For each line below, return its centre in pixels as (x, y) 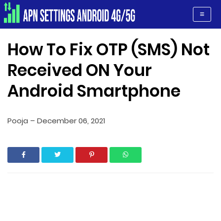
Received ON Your (80, 70)
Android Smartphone (94, 91)
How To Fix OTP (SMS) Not (109, 50)
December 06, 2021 (71, 121)
